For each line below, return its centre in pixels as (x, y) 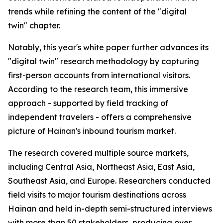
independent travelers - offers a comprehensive (100, 117)
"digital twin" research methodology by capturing (104, 61)
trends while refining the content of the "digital (97, 12)
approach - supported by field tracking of (88, 103)
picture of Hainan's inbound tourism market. (92, 131)
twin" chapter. (34, 26)
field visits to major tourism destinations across (97, 195)
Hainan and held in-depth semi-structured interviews (110, 209)
